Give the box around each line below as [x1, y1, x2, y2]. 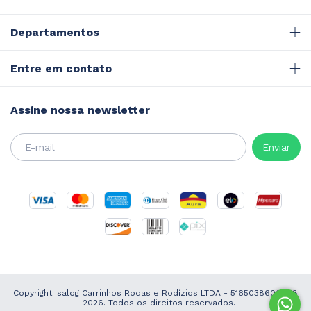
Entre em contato [10, 61, 112, 75]
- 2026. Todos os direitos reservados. [76, 297, 235, 308]
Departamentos [10, 25, 99, 39]
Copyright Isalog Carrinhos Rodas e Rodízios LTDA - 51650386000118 [13, 287, 298, 298]
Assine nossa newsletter [10, 103, 150, 117]
